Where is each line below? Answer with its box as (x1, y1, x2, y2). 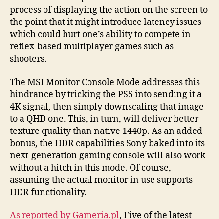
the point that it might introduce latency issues (10, 17, 201, 28)
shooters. (10, 53, 47, 65)
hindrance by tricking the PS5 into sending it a (10, 88, 202, 100)
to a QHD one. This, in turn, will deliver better (10, 113, 198, 125)
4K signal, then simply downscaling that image (10, 101, 204, 112)
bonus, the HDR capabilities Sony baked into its (10, 137, 205, 149)
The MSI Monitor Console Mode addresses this (10, 76, 200, 88)
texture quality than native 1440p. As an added (10, 125, 202, 137)
